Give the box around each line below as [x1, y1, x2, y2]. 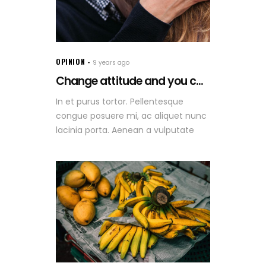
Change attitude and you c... [56, 73, 204, 90]
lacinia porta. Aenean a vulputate [56, 124, 194, 137]
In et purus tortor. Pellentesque [56, 96, 183, 108]
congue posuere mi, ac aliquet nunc [56, 110, 207, 122]
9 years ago [93, 58, 130, 68]
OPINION [56, 56, 85, 67]
